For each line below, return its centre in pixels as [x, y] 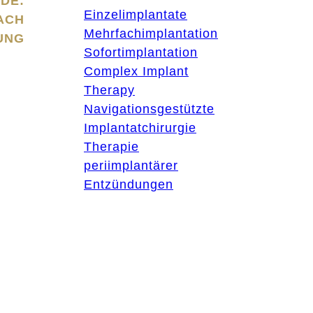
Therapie [111, 147]
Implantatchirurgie [140, 128]
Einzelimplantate [136, 15]
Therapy [109, 90]
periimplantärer [131, 166]
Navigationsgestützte [149, 109]
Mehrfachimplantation [151, 34]
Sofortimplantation [141, 52]
